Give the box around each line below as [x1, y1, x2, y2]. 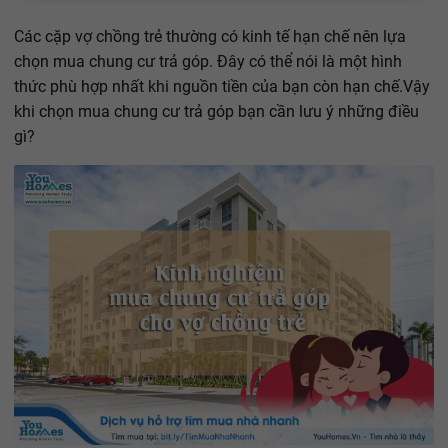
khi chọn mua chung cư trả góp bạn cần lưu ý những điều [14, 102, 419, 121]
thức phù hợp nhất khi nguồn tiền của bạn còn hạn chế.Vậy [14, 77, 430, 96]
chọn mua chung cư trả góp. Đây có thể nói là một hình [14, 52, 402, 71]
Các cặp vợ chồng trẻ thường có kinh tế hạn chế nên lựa [14, 27, 406, 46]
